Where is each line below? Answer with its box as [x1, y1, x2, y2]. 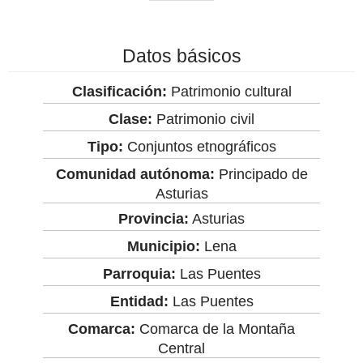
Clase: [109, 110, 152, 127]
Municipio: [126, 237, 200, 254]
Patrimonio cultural [166, 83, 292, 100]
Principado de [214, 165, 308, 182]
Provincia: [118, 210, 189, 227]
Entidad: [109, 293, 169, 310]
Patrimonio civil [152, 110, 254, 127]
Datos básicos [122, 45, 241, 66]
